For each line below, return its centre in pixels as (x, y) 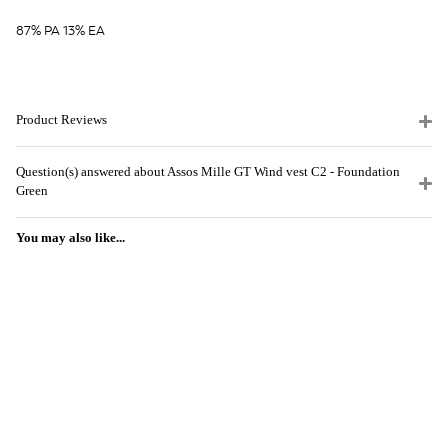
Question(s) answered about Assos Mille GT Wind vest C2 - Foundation (208, 171)
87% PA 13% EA (60, 30)
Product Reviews (61, 119)
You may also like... (70, 237)
